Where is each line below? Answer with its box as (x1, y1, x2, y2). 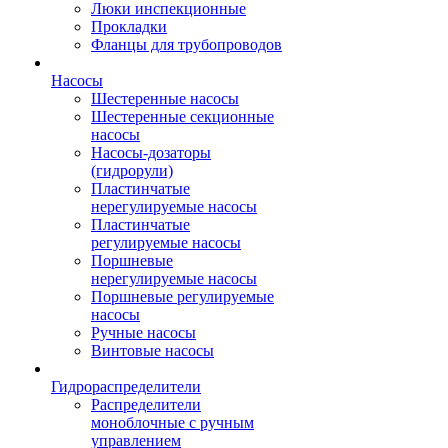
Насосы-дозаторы (91, 143, 211, 161)
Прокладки (91, 17, 167, 35)
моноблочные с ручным (91, 413, 254, 431)
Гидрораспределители (51, 377, 201, 395)
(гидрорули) (91, 161, 173, 179)
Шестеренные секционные (91, 107, 274, 125)
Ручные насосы (91, 323, 196, 341)
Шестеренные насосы (91, 89, 239, 107)
